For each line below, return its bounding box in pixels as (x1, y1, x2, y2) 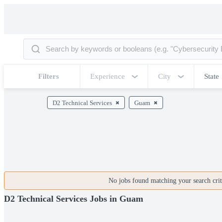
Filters (38, 72, 59, 80)
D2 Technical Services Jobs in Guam (4, 193, 143, 204)
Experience (90, 72, 125, 80)
